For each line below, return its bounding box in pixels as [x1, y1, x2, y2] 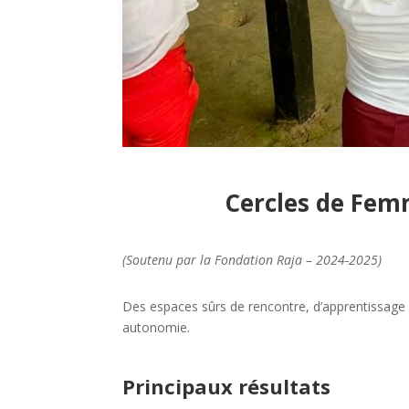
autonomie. [122, 318, 191, 336]
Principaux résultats [122, 372, 337, 400]
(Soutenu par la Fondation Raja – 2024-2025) [122, 250, 383, 268]
